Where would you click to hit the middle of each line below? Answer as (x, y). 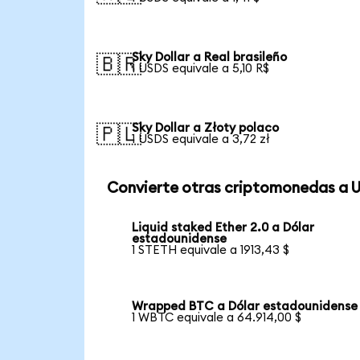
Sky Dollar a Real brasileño (210, 57)
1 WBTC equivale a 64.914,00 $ (217, 318)
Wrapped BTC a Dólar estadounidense (245, 307)
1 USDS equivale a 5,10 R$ (201, 68)
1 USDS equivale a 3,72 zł (201, 139)
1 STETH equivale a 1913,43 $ (211, 251)
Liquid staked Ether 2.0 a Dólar (223, 228)
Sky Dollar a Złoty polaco (206, 128)
